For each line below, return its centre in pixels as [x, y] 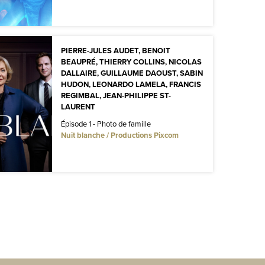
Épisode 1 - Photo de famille [106, 124]
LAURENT [78, 107]
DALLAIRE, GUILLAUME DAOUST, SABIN [132, 73]
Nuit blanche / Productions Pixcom [119, 135]
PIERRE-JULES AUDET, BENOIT [115, 51]
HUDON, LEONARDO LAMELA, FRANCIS [131, 85]
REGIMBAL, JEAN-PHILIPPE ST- [116, 96]
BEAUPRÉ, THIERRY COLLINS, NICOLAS [131, 62]
